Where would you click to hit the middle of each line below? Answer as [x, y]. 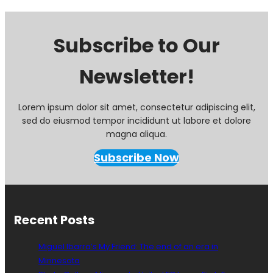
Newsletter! [136, 76]
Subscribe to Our [136, 45]
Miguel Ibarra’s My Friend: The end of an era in [128, 247]
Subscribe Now [136, 157]
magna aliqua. [136, 134]
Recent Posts [54, 220]
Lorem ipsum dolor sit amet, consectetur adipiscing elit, [136, 107]
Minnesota [59, 261]
